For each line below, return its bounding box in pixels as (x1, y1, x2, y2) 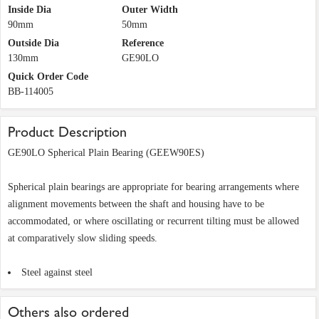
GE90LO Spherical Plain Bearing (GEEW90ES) (8, 147, 204, 159)
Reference (122, 38, 164, 49)
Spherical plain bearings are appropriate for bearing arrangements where (8, 182, 299, 193)
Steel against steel (21, 267, 93, 278)
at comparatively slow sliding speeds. (8, 233, 157, 244)
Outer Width (122, 4, 178, 16)
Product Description (8, 124, 127, 141)
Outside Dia (8, 38, 59, 49)
